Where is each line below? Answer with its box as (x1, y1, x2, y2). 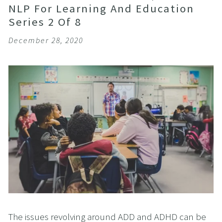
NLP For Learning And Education (8, 1, 194, 16)
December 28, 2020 (8, 35, 83, 46)
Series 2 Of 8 (8, 15, 81, 29)
